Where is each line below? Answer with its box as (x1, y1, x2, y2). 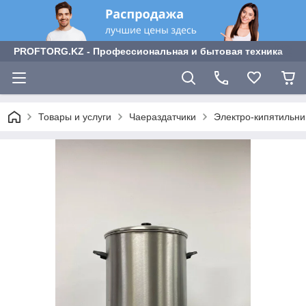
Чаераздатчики (129, 111, 196, 122)
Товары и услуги (38, 111, 111, 122)
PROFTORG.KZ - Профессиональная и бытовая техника (14, 46, 283, 57)
